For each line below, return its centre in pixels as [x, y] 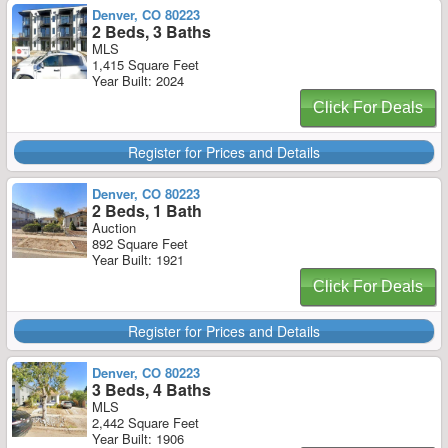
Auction [114, 227]
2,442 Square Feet [145, 422]
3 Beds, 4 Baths [151, 389]
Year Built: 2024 [138, 80]
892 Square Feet [140, 243]
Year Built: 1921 [138, 259]
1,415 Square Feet [145, 64]
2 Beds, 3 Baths [151, 31]
